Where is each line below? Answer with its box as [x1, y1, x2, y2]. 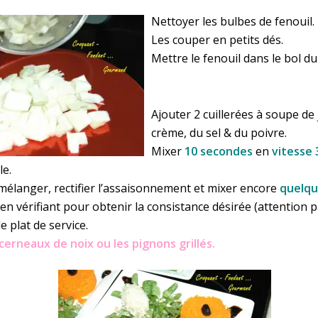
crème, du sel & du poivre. [151, 125, 287, 141]
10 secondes [185, 143, 253, 160]
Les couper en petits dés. [151, 32, 283, 48]
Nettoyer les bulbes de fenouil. [151, 13, 314, 30]
